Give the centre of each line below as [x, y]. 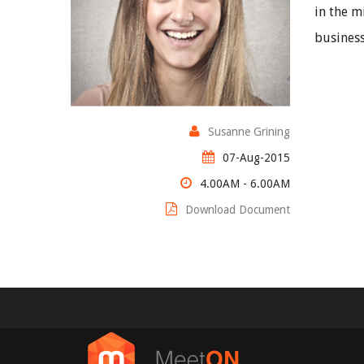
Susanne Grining [249, 132]
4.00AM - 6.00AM [245, 184]
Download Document [238, 210]
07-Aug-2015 [256, 158]
